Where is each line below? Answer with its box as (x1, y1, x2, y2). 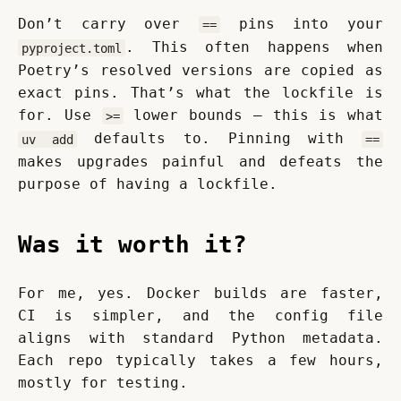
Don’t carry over (18, 15, 199, 33)
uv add (21, 132, 73, 147)
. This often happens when (125, 38, 383, 56)
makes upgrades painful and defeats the (18, 153, 383, 171)
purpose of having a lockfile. (18, 175, 277, 193)
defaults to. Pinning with (76, 130, 363, 148)
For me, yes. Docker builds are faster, (18, 285, 383, 303)
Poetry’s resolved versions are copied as (18, 62, 383, 80)
